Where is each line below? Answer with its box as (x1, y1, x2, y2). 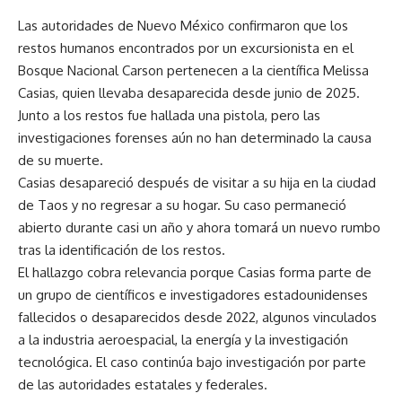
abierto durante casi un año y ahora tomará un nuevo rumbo (18, 219, 380, 236)
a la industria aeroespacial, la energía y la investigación (18, 331, 348, 348)
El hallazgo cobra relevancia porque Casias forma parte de (18, 264, 371, 281)
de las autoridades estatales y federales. (18, 376, 267, 393)
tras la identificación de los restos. (18, 241, 225, 258)
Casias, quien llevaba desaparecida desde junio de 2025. (18, 84, 360, 101)
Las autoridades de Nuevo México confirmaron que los (18, 17, 348, 34)
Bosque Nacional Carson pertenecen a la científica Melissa (18, 62, 369, 79)
